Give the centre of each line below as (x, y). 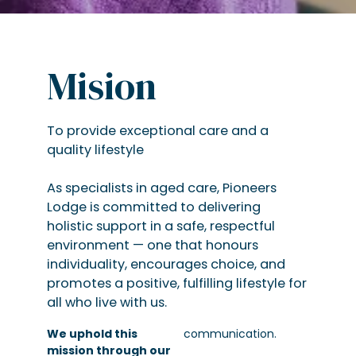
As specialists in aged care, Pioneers (161, 188)
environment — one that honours (152, 246)
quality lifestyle (95, 150)
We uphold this (92, 333)
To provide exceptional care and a (157, 131)
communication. (230, 333)
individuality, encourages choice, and (166, 265)
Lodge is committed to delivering (153, 207)
